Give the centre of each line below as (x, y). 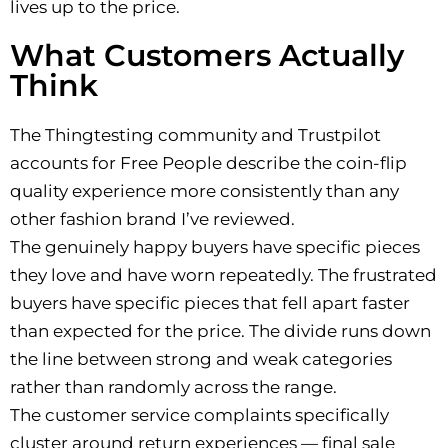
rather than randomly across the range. (173, 387)
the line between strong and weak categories (201, 359)
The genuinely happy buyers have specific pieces (215, 247)
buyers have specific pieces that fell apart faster (210, 303)
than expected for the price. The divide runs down (220, 331)
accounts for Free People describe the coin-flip (208, 163)
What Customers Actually (207, 56)
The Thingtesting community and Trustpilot (195, 135)
